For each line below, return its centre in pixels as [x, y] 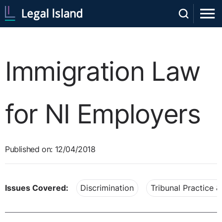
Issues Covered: [37, 188]
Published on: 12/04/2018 [50, 149]
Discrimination [107, 188]
